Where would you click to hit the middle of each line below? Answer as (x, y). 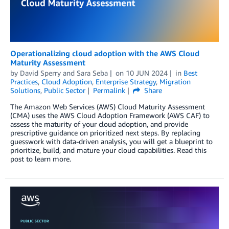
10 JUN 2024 (146, 73)
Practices (24, 81)
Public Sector (65, 90)
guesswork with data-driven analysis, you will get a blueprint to (111, 141)
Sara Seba (92, 73)
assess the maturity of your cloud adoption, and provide (99, 124)
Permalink (109, 90)
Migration (175, 81)
